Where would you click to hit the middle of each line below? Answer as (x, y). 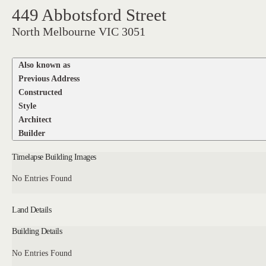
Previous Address (49, 78)
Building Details (37, 231)
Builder (32, 133)
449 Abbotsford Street (89, 15)
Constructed (41, 92)
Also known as (45, 64)
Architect (35, 119)
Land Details (32, 210)
